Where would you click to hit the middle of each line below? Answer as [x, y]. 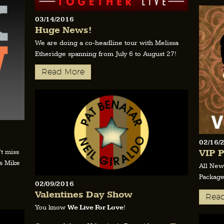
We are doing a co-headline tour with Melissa [107, 43]
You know [51, 208]
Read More [63, 72]
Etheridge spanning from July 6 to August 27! [106, 54]
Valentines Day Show [84, 195]
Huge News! [63, 30]
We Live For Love [95, 208]
